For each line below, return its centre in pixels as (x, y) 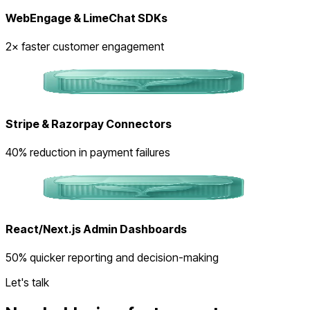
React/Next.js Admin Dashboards (96, 229)
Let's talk (27, 283)
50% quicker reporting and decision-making (112, 258)
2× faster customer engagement (85, 47)
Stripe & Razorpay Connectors (89, 124)
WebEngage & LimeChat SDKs (86, 18)
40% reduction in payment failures (88, 152)
